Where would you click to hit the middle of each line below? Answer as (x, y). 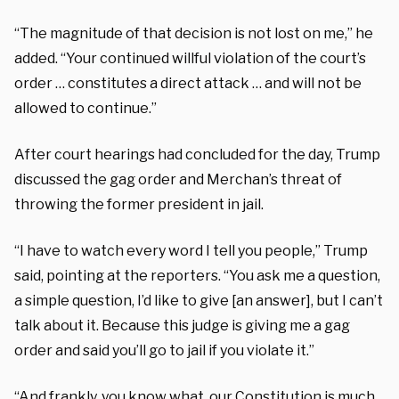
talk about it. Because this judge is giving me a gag (182, 325)
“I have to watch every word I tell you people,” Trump (191, 250)
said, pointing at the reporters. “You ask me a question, (197, 275)
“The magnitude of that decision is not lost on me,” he (194, 33)
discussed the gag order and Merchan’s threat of (178, 179)
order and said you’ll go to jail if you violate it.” (164, 350)
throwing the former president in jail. (139, 204)
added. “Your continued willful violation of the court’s (190, 58)
